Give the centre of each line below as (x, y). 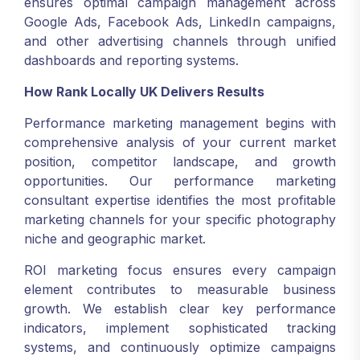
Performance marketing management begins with (180, 123)
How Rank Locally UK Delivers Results (144, 92)
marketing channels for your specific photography (180, 219)
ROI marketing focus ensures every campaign (180, 270)
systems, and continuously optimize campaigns (180, 347)
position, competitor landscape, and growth (180, 162)
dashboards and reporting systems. (131, 60)
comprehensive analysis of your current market (180, 142)
